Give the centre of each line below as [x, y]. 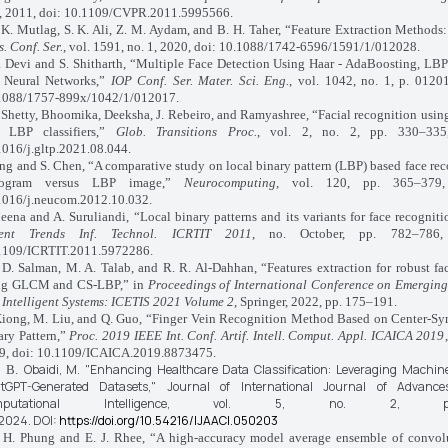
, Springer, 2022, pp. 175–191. [315, 301]
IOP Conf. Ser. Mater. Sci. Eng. [200, 80]
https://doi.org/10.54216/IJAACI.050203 [168, 420]
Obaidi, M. [54, 369]
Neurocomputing [229, 182]
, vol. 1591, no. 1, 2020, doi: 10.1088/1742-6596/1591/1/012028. [241, 46]
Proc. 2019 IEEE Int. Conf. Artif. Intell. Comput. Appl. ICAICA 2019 [257, 335]
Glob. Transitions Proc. [186, 131]
